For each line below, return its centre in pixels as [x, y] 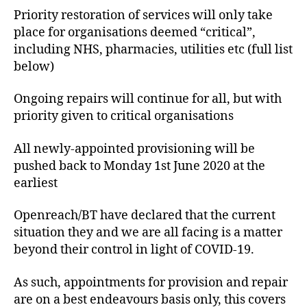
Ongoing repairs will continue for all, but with [148, 99]
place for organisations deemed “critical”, [135, 32]
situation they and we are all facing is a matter [148, 233]
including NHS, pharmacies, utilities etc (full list [153, 49]
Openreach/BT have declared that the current [145, 216]
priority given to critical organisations [124, 116]
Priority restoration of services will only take [143, 15]
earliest [36, 183]
